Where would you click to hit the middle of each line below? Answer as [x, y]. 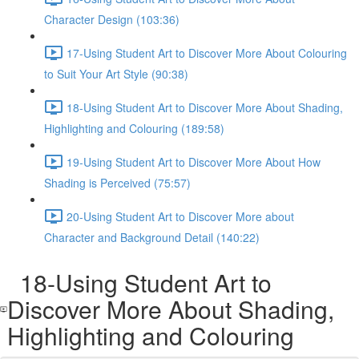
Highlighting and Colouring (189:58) [134, 128]
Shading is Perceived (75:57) [117, 183]
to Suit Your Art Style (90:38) [116, 74]
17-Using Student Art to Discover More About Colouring [207, 52]
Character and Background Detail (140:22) [152, 237]
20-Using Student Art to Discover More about [180, 216]
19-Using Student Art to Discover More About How [194, 161]
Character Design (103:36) [112, 19]
